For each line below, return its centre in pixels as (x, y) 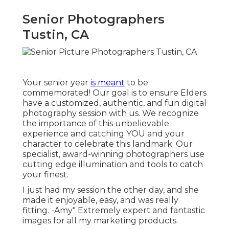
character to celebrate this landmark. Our (108, 144)
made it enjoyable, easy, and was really (100, 200)
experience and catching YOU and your (104, 133)
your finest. (45, 174)
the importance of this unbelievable (96, 123)
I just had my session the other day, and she (111, 190)
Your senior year (56, 82)
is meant (108, 82)
